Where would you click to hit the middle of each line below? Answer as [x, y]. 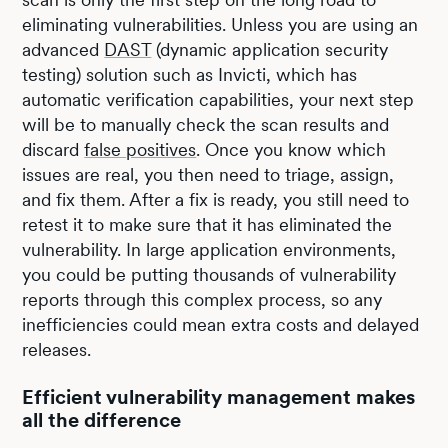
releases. [57, 349]
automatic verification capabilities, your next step [218, 99]
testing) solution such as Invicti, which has [190, 74]
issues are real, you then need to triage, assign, [208, 174]
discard [53, 149]
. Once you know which [291, 149]
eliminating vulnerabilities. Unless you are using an [220, 24]
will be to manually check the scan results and [206, 124]
